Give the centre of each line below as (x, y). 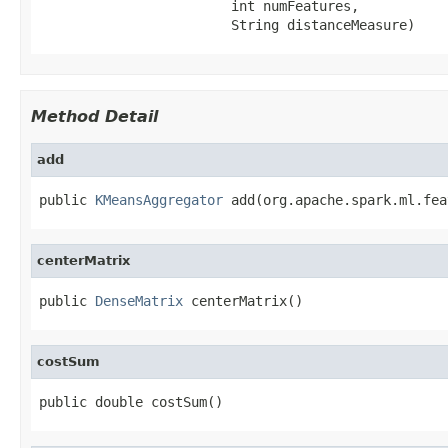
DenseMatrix (139, 300)
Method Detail (94, 116)
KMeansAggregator (159, 199)
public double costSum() (131, 401)
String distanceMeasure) (227, 24)
